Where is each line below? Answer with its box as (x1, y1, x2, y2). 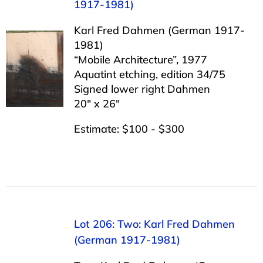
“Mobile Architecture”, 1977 (73, 52, 207, 66)
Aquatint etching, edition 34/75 (73, 67, 225, 81)
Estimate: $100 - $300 (73, 122, 184, 136)
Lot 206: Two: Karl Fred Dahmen (73, 217, 235, 231)
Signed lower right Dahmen (73, 82, 210, 96)
